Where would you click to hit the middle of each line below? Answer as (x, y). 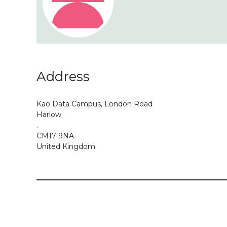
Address (63, 77)
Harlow (49, 115)
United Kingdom (66, 146)
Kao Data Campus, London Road (94, 104)
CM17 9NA (55, 136)
